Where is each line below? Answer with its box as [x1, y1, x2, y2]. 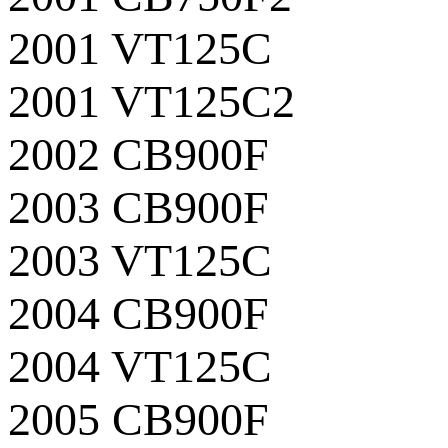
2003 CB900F [8, 181, 269, 233]
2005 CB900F [8, 393, 269, 445]
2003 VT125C [8, 234, 272, 286]
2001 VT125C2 [8, 75, 295, 127]
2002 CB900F [8, 128, 269, 180]
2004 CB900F [8, 287, 269, 339]
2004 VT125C [8, 340, 272, 392]
